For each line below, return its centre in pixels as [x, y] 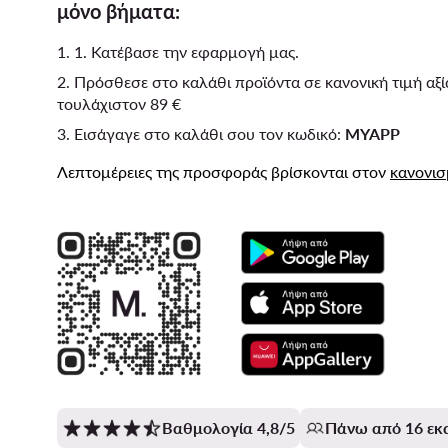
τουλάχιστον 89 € [119, 103]
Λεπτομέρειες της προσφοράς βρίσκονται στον [223, 171]
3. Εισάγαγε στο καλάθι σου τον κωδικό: [201, 133]
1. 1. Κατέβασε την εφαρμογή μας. [178, 51]
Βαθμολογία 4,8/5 [228, 427]
